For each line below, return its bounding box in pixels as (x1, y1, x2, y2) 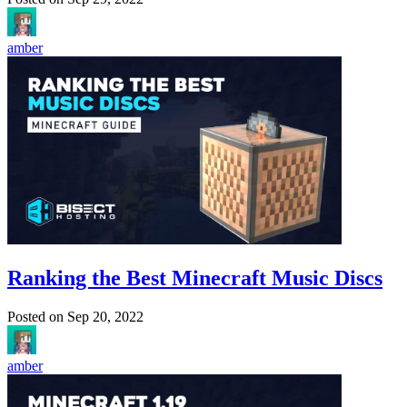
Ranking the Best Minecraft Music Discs (7, 265, 382, 290)
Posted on (7, 308, 67, 324)
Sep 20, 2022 (67, 308, 144, 324)
